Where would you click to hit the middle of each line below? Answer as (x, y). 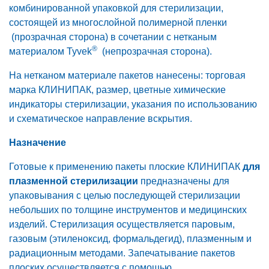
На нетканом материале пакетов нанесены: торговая (127, 76)
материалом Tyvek (50, 52)
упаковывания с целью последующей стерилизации (125, 196)
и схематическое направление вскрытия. (101, 119)
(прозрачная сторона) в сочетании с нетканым (113, 37)
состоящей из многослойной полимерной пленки (118, 23)
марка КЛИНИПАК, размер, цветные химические (117, 90)
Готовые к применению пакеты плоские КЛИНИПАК (126, 167)
